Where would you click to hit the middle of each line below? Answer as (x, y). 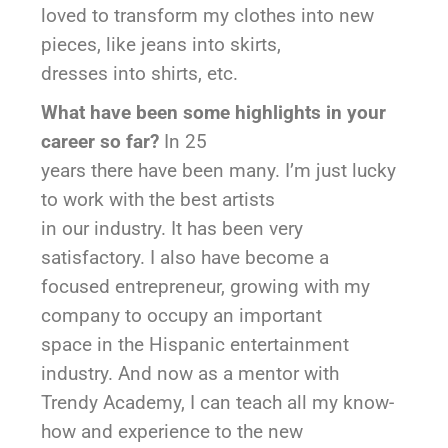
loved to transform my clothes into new (208, 16)
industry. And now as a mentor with (190, 374)
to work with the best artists (158, 200)
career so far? (103, 142)
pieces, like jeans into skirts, (161, 45)
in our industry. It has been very (172, 229)
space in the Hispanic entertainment (195, 345)
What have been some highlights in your (214, 113)
